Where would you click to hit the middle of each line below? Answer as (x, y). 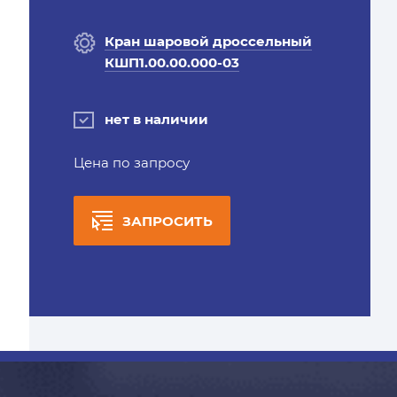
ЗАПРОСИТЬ (167, 221)
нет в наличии (156, 119)
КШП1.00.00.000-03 (171, 62)
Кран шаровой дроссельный (208, 41)
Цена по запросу (131, 163)
